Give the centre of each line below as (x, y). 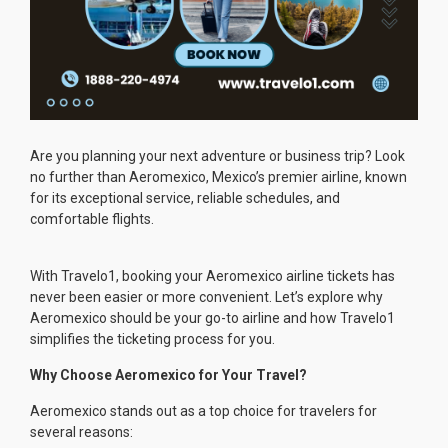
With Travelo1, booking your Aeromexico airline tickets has (212, 276)
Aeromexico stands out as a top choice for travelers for (203, 411)
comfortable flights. (92, 219)
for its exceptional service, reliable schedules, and (185, 198)
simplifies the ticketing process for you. (152, 339)
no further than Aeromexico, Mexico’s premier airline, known (218, 177)
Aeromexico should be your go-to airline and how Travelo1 (212, 318)
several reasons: (81, 432)
